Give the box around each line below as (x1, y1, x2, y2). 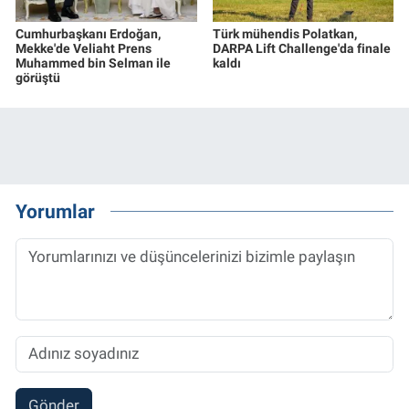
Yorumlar (16, 200, 95, 224)
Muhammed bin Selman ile (16, 55, 171, 70)
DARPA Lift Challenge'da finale (212, 40, 391, 56)
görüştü (16, 69, 60, 85)
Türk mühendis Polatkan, (212, 26, 357, 41)
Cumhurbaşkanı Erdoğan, (16, 26, 161, 41)
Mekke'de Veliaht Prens (16, 40, 152, 56)
